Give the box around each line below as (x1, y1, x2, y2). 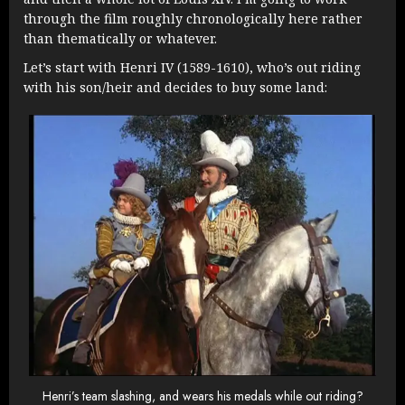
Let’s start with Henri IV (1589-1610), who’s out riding (24, 59, 361, 77)
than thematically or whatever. (24, 30, 217, 48)
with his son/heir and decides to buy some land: (24, 79, 327, 97)
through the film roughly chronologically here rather (24, 10, 363, 28)
